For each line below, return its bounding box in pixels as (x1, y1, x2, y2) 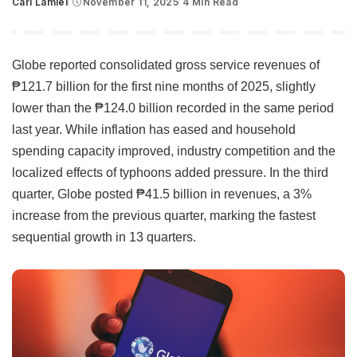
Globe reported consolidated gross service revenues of (12, 57, 320, 73)
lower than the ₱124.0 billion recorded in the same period (12, 100, 334, 116)
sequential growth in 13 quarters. (12, 229, 196, 245)
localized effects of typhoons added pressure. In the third (12, 165, 328, 180)
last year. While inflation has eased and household (12, 122, 296, 137)
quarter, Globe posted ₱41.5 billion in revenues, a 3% (12, 186, 312, 202)
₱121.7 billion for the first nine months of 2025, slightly (12, 79, 316, 94)
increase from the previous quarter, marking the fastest (12, 208, 316, 223)
